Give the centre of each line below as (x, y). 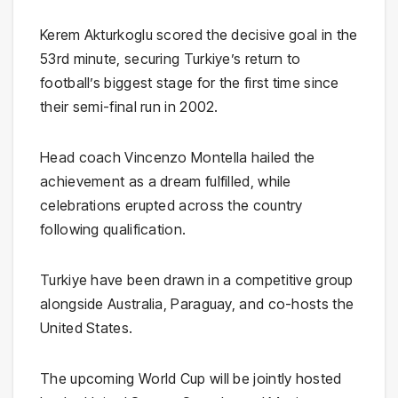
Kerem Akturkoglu (96, 35)
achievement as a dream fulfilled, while (166, 182)
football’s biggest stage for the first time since (190, 83)
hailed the (281, 158)
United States (84, 328)
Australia (135, 304)
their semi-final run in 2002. (129, 107)
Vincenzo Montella (186, 158)
